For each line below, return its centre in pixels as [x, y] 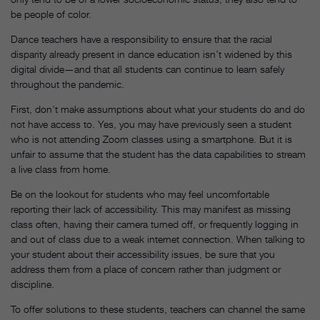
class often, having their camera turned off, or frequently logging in [155, 224]
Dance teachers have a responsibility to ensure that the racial [141, 39]
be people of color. [51, 14]
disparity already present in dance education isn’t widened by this [151, 54]
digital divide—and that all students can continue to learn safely [147, 69]
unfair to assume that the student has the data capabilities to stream [158, 154]
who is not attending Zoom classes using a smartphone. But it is [151, 139]
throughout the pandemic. [67, 84]
